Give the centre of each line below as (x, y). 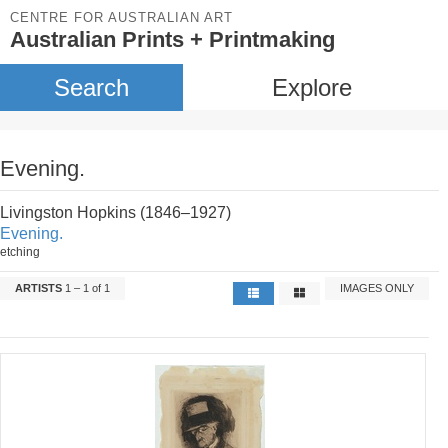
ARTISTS (38, 288)
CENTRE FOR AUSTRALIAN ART (121, 17)
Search (91, 87)
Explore (311, 87)
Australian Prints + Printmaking (172, 39)
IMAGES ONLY (377, 288)
